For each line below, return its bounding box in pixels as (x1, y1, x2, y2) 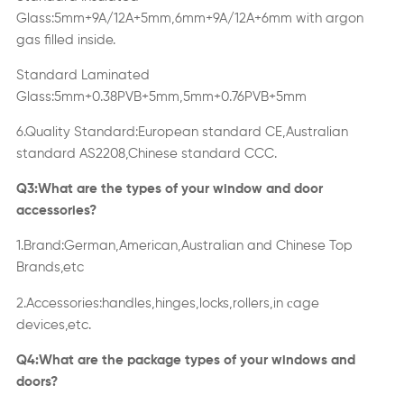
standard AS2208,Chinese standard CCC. (15, 147, 277, 161)
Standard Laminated (15, 69, 150, 83)
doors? (15, 375, 58, 390)
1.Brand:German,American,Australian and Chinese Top (15, 239, 353, 253)
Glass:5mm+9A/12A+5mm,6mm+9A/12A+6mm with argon (15, 12, 363, 26)
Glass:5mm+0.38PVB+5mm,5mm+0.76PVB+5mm (15, 90, 307, 105)
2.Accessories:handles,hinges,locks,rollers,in (15, 297, 287, 311)
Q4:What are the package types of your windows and (15, 353, 355, 368)
